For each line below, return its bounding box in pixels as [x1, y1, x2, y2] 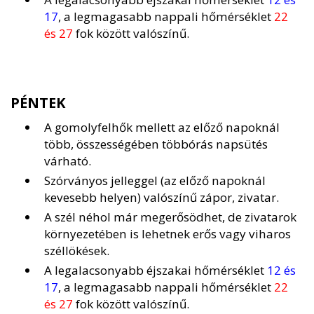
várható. [44, 153, 91, 170]
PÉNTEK [11, 93, 66, 113]
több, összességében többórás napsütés [44, 136, 268, 153]
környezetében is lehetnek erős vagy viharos [44, 226, 291, 243]
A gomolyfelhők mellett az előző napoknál [44, 119, 280, 136]
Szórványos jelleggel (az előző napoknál [44, 172, 266, 189]
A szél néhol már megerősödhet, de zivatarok [44, 209, 296, 226]
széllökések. [44, 243, 109, 259]
